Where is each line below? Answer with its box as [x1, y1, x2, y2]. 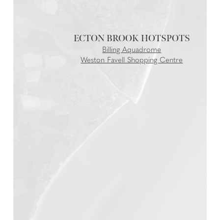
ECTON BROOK [73, 33, 141, 44]
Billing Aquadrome [102, 47, 162, 54]
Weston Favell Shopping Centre [81, 57, 183, 64]
